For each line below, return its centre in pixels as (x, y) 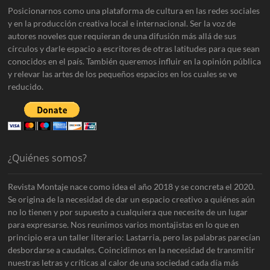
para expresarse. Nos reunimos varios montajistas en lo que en (124, 224)
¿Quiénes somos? (48, 158)
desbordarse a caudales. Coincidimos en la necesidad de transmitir (132, 250)
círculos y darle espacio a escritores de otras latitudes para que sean (134, 48)
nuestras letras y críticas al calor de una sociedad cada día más (124, 262)
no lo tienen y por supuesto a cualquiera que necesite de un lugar (128, 212)
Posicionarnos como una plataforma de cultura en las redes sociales (134, 10)
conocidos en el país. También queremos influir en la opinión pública (135, 61)
